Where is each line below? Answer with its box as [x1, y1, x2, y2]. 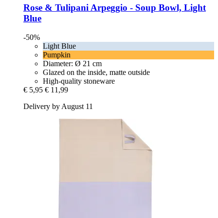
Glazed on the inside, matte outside [43, 68, 150, 76]
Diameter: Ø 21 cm [43, 59, 102, 68]
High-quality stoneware [43, 76, 115, 85]
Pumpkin [43, 50, 71, 59]
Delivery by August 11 [23, 102, 93, 110]
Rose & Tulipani [23, 2, 89, 13]
